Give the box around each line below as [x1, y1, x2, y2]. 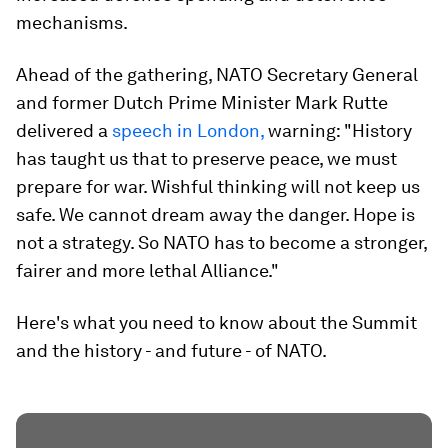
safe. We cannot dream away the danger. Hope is [16, 204, 415, 225]
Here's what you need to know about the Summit [16, 312, 417, 333]
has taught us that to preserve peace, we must [16, 148, 397, 169]
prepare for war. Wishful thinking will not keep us [16, 176, 420, 197]
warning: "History [264, 120, 412, 141]
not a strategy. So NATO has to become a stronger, [16, 232, 427, 253]
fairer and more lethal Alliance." [16, 260, 279, 281]
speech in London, [112, 120, 264, 141]
